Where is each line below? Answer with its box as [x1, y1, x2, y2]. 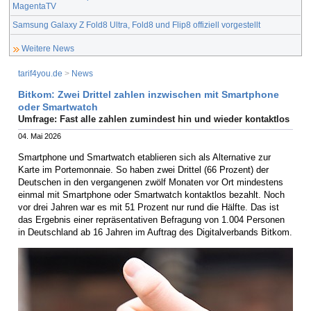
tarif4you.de [18, 69, 62, 78]
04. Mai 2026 [18, 132, 61, 141]
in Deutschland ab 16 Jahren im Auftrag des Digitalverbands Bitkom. [18, 226, 292, 237]
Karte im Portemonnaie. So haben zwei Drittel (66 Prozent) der [18, 164, 269, 175]
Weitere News [22, 44, 74, 53]
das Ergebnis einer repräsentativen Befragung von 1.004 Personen [18, 214, 285, 225]
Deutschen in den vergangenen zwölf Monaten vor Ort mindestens [18, 176, 283, 187]
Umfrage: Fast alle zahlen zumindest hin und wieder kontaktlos [18, 113, 289, 124]
